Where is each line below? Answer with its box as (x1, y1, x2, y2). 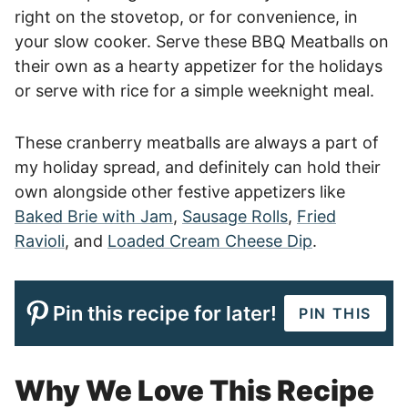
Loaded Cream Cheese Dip (107, 231, 312, 250)
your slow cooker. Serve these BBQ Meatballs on (15, 32, 389, 51)
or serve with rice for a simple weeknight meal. (15, 81, 374, 100)
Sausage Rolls (182, 207, 288, 226)
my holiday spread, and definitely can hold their (15, 158, 381, 177)
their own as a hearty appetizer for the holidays (15, 56, 382, 76)
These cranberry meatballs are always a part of (15, 133, 379, 152)
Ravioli (15, 231, 65, 250)
